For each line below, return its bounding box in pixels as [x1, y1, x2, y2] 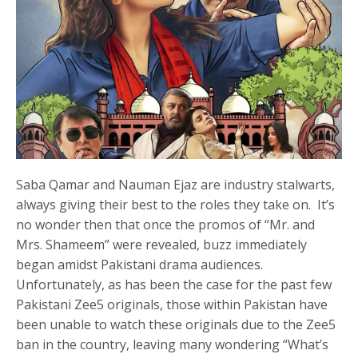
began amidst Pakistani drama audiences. [16, 256, 267, 274]
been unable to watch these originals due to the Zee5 [16, 316, 336, 334]
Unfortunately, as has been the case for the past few [16, 276, 332, 294]
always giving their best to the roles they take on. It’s [16, 196, 336, 214]
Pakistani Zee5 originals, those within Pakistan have [16, 296, 328, 314]
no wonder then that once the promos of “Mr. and [16, 216, 316, 234]
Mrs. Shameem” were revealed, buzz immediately [16, 236, 308, 254]
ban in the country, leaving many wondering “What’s [16, 336, 329, 354]
